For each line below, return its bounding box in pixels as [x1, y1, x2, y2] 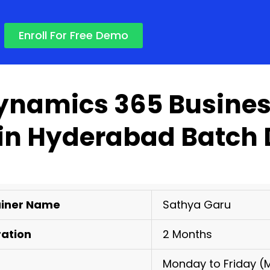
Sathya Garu [163, 197, 231, 212]
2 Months [163, 227, 212, 242]
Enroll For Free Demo [19, 28, 128, 43]
